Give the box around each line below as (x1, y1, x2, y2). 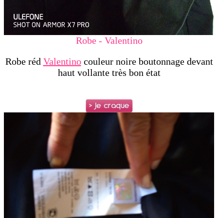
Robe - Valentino (75, 35, 143, 46)
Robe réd (5, 55, 43, 67)
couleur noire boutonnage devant (81, 55, 213, 67)
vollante (77, 67, 112, 78)
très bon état (111, 67, 161, 78)
